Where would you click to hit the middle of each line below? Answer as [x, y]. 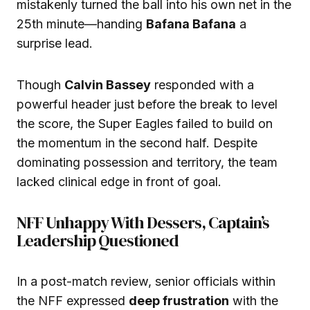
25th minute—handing [81, 24]
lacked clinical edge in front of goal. [119, 182]
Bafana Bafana [191, 24]
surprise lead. [55, 44]
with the [254, 301]
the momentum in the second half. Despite [137, 143]
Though [40, 85]
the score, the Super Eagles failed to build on [145, 124]
